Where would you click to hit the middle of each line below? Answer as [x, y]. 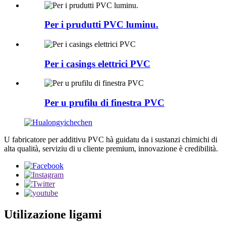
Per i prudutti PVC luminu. [101, 25]
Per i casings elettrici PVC [97, 64]
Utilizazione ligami [53, 214]
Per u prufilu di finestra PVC [104, 103]
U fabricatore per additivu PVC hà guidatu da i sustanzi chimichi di [111, 139]
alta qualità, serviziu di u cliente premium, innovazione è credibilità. [111, 148]
